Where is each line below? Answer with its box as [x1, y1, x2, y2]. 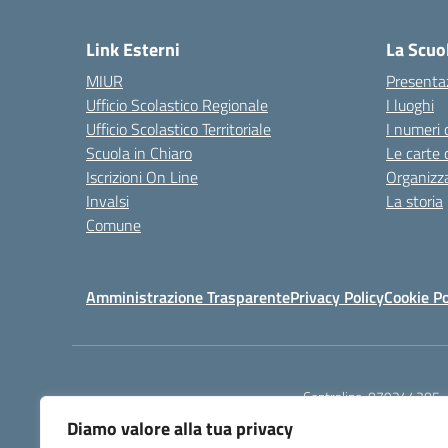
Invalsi [86, 189, 129, 213]
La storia [386, 189, 443, 213]
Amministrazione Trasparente [86, 285, 290, 309]
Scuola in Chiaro [86, 141, 192, 165]
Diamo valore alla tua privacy [67, 415, 293, 442]
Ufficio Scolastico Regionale [86, 93, 268, 117]
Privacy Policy [290, 285, 384, 309]
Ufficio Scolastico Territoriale [86, 117, 271, 141]
